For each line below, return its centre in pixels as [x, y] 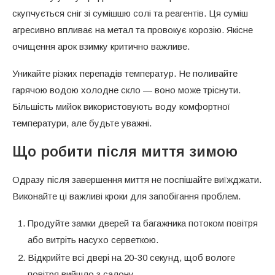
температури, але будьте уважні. [82, 123]
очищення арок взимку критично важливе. [101, 46]
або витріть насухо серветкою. [93, 239]
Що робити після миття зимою [125, 151]
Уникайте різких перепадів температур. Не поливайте [125, 73]
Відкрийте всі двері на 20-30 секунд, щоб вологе [131, 257]
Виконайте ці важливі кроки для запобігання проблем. [126, 196]
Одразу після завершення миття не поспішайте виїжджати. [137, 179]
